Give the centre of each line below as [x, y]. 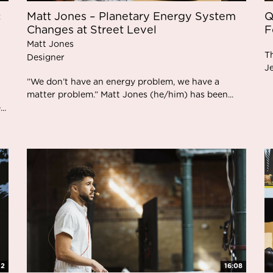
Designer [46, 58]
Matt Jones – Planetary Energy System [131, 17]
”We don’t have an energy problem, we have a [123, 82]
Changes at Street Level [92, 30]
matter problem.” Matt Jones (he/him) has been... [130, 95]
